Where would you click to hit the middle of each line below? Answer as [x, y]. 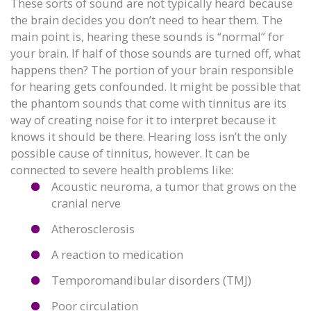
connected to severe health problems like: [122, 169]
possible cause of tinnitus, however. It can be [130, 153]
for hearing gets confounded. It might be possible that [155, 86]
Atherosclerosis [93, 228]
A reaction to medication [118, 254]
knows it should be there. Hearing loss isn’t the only [149, 136]
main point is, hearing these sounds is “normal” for [147, 36]
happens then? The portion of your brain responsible [152, 69]
